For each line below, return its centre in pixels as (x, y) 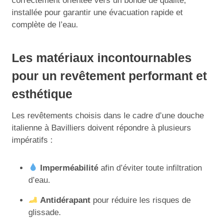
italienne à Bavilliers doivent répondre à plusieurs (101, 128)
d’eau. (39, 180)
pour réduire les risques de (141, 200)
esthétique (42, 94)
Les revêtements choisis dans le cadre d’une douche (108, 115)
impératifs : (32, 140)
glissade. (45, 212)
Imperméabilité (69, 168)
